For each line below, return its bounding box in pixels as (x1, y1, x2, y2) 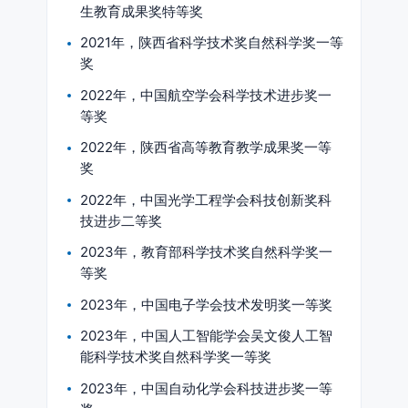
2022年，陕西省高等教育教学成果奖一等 (80, 138, 331, 156)
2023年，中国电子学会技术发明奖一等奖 (80, 295, 332, 313)
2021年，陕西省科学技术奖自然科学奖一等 (80, 34, 343, 51)
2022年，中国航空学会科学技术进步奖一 (80, 86, 331, 104)
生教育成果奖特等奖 (80, 2, 203, 20)
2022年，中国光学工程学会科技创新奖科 (80, 190, 331, 209)
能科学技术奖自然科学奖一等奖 (80, 348, 271, 365)
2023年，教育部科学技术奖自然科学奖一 (80, 243, 332, 260)
